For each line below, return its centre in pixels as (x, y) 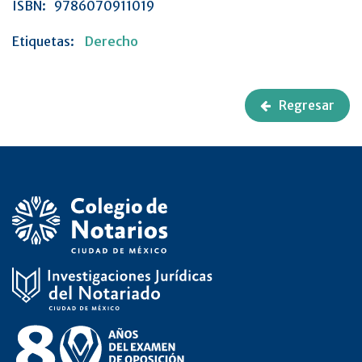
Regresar (307, 106)
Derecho (112, 42)
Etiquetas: (43, 42)
